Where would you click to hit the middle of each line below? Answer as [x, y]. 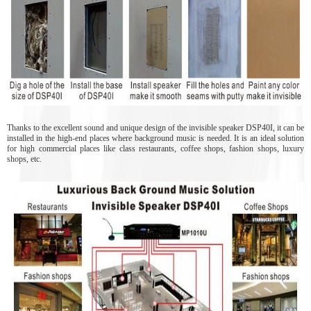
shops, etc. [24, 159]
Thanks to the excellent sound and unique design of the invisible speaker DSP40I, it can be [155, 127]
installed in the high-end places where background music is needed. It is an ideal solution [155, 138]
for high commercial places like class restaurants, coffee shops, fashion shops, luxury [155, 148]
